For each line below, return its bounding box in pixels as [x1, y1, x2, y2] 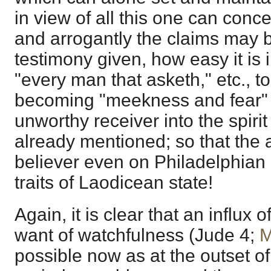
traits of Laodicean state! [15, 172, 213, 192]
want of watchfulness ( [15, 225, 195, 246]
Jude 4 [195, 225, 250, 246]
